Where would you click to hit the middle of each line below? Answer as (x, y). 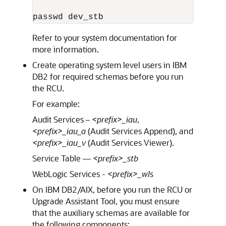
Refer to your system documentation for (105, 38)
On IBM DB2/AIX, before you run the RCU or (112, 189)
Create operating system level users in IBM (109, 65)
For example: (56, 104)
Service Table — (63, 158)
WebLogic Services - (70, 174)
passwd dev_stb (68, 17)
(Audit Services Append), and (139, 131)
